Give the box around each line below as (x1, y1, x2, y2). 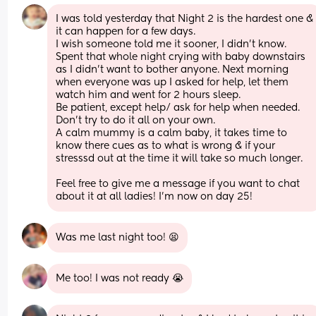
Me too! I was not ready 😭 (56, 273, 184, 284)
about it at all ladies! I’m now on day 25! (56, 191, 253, 202)
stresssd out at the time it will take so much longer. (56, 153, 303, 164)
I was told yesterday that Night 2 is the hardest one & (56, 13, 314, 24)
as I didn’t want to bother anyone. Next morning (56, 64, 289, 75)
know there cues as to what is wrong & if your (56, 140, 276, 151)
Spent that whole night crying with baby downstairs (56, 51, 306, 62)
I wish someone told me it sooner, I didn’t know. (56, 39, 287, 49)
